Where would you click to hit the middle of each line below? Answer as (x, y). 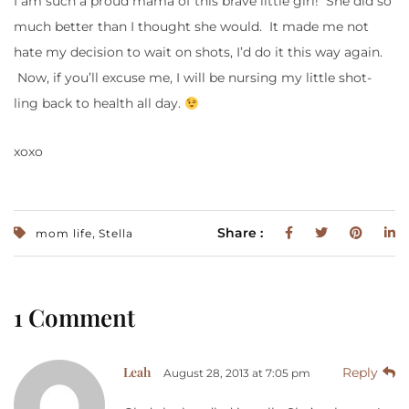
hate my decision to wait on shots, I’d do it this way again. (198, 52)
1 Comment (74, 318)
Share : (242, 233)
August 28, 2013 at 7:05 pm (237, 373)
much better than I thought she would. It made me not (191, 27)
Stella (116, 234)
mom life (64, 234)
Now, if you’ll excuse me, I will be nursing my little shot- (193, 78)
